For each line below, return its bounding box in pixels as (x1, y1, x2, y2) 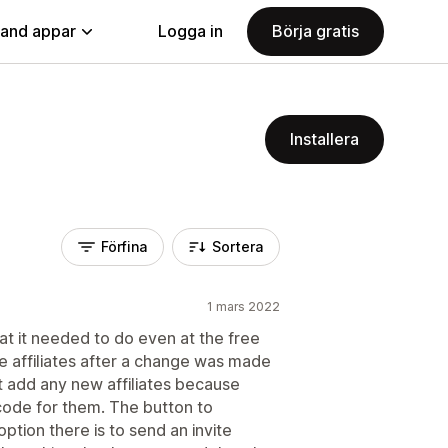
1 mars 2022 (207, 299, 280, 314)
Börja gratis (272, 21, 359, 41)
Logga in (158, 21, 223, 41)
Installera (290, 129, 359, 149)
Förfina (101, 238, 147, 255)
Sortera (212, 238, 263, 255)
